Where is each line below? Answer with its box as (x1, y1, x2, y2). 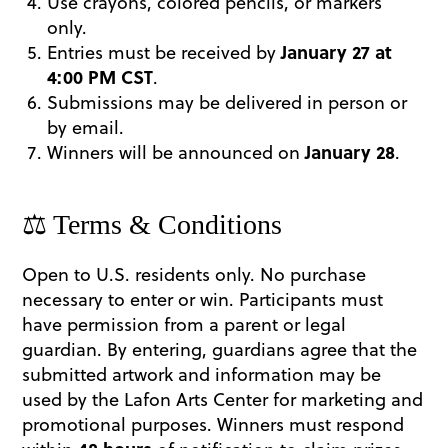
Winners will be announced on (47, 138, 306, 166)
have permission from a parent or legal (22, 310, 347, 338)
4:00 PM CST (47, 63, 154, 91)
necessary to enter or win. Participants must (22, 285, 384, 313)
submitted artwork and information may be (22, 360, 382, 388)
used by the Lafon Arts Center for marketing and (22, 385, 424, 413)
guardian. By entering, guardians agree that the (22, 335, 418, 363)
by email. (47, 113, 125, 141)
